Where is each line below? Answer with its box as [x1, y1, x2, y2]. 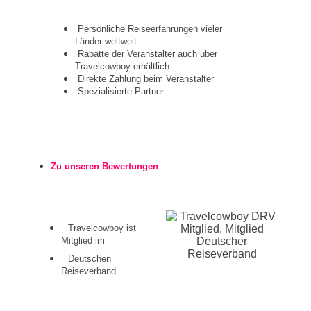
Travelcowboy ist [68, 223, 136, 233]
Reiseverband [61, 266, 116, 276]
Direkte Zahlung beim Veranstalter [78, 74, 214, 84]
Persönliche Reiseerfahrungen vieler [78, 24, 222, 34]
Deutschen [68, 253, 111, 264]
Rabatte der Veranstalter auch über [78, 49, 217, 59]
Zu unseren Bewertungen [51, 161, 158, 171]
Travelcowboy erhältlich [75, 61, 169, 72]
